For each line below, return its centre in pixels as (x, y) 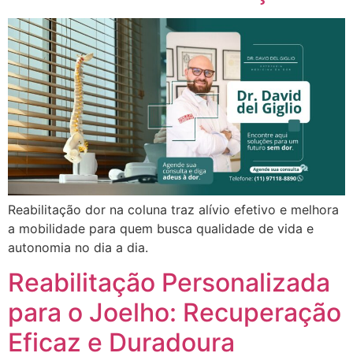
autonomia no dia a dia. (78, 247)
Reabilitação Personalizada (169, 282)
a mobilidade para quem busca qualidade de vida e (161, 228)
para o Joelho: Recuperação (175, 312)
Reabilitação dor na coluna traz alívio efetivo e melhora (173, 209)
